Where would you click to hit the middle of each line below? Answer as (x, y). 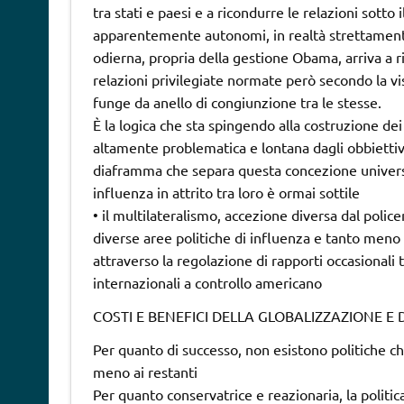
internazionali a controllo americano (207, 282)
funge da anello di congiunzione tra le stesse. (237, 101)
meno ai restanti (145, 371)
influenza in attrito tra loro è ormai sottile (226, 192)
